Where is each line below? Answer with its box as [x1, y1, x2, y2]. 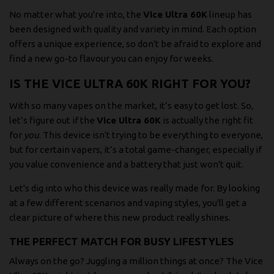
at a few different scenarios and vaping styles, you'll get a [9, 198, 246, 209]
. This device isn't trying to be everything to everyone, [39, 130, 263, 141]
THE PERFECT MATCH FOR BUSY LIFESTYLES [9, 235, 234, 248]
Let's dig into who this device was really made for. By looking [9, 183, 260, 194]
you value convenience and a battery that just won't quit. [9, 159, 243, 170]
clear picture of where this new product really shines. [9, 212, 231, 223]
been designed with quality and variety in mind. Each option [9, 24, 256, 35]
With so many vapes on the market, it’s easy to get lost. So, [9, 100, 253, 111]
